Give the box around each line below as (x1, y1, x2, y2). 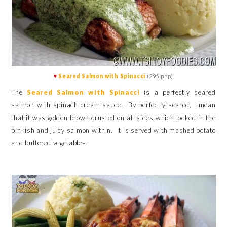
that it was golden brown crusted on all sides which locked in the (11, 113, 216, 122)
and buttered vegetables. (11, 138, 88, 147)
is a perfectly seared (139, 88, 216, 96)
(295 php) (146, 73, 174, 79)
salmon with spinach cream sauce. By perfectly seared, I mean (11, 100, 216, 109)
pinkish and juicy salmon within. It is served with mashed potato (11, 126, 216, 134)
